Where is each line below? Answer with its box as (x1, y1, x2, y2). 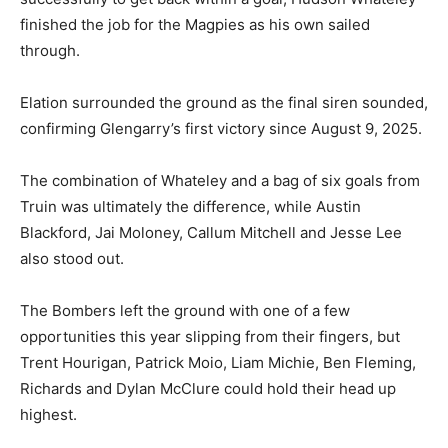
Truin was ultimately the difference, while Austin (20, 197, 361, 217)
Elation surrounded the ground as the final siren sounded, (20, 93, 428, 113)
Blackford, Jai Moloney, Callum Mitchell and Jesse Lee (20, 223, 402, 243)
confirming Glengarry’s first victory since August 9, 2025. (20, 119, 422, 139)
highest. (20, 405, 77, 425)
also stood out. (20, 249, 124, 269)
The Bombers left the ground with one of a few (20, 301, 350, 321)
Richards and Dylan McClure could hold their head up (20, 379, 396, 399)
